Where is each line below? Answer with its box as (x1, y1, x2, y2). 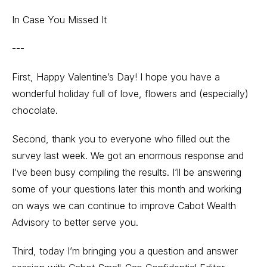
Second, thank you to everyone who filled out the (12, 133, 230, 145)
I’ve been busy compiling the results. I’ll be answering (12, 166, 241, 178)
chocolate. (12, 104, 58, 116)
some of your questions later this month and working (12, 183, 241, 195)
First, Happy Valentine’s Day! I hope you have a (12, 71, 220, 83)
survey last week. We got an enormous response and (12, 150, 244, 162)
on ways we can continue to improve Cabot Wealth (12, 200, 236, 212)
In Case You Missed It (12, 14, 107, 26)
